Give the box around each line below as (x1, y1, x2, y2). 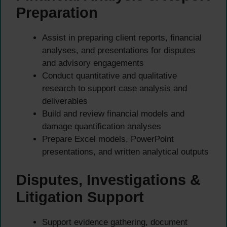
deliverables (42, 96, 88, 106)
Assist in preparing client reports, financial (42, 33, 202, 43)
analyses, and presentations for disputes (42, 46, 196, 56)
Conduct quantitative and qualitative (42, 71, 177, 81)
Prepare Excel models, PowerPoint (42, 134, 174, 144)
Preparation (16, 5, 98, 21)
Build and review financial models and (42, 109, 184, 119)
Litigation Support (16, 188, 144, 205)
